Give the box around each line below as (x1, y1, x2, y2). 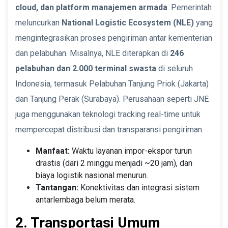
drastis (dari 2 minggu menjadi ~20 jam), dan (36, 158, 192, 168)
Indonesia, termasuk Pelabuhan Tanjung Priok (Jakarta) (15, 78, 209, 89)
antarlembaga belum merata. (36, 194, 135, 205)
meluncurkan (15, 17, 62, 27)
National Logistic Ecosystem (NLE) (62, 17, 194, 27)
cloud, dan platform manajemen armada (15, 2, 167, 12)
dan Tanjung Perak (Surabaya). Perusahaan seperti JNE (15, 94, 209, 104)
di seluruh (156, 63, 193, 73)
